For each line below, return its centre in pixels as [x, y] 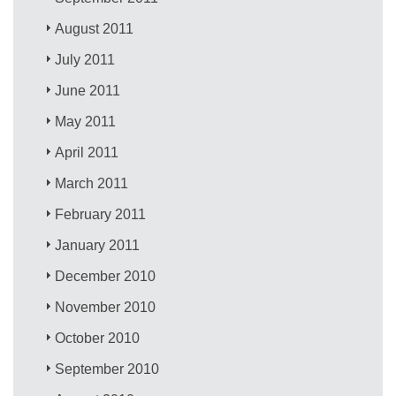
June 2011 [88, 90]
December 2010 [106, 276]
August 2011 [95, 28]
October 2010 [98, 338]
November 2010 [106, 307]
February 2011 [101, 214]
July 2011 [85, 59]
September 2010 [107, 369]
